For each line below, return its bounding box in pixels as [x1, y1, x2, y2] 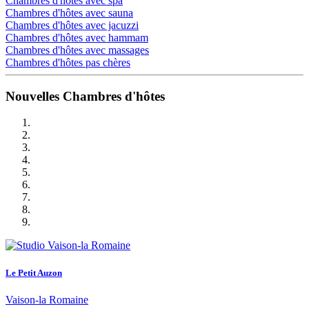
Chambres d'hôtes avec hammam [6, 31, 148, 43]
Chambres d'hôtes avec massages [6, 43, 149, 56]
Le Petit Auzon [6, 267, 62, 278]
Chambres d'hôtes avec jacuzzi [6, 19, 139, 31]
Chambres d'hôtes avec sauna [6, 6, 133, 19]
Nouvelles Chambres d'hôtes [6, 88, 165, 103]
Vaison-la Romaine [6, 293, 88, 306]
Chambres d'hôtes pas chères [6, 56, 130, 68]
